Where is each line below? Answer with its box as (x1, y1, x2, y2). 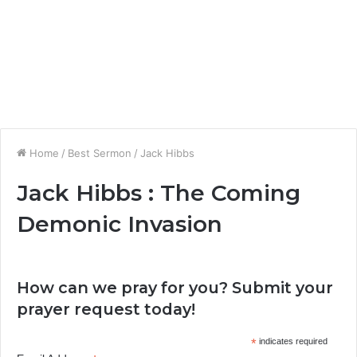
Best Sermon (68, 147, 131, 159)
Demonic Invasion (17, 210, 222, 237)
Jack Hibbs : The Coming (17, 179, 300, 206)
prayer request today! (17, 300, 195, 319)
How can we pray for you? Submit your (17, 278, 333, 297)
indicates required (256, 336, 328, 346)
